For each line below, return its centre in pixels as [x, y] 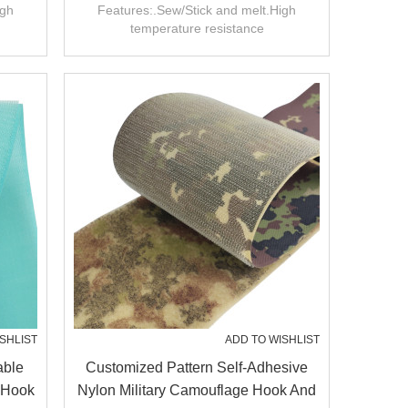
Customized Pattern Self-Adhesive [197, 367]
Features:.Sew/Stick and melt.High [197, 10]
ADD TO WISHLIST [272, 340]
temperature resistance [197, 28]
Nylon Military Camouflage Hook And [197, 390]
